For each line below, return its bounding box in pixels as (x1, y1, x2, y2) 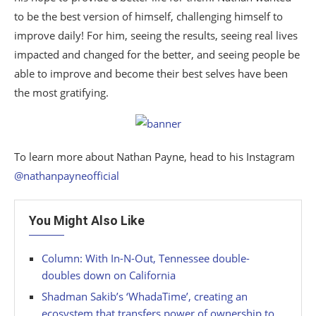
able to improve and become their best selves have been (14, 66, 288, 81)
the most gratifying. (14, 85, 109, 100)
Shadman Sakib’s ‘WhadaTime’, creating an (42, 289, 248, 304)
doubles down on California (42, 268, 176, 283)
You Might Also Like (29, 213, 145, 229)
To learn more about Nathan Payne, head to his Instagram (14, 150, 295, 164)
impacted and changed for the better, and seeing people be (14, 47, 300, 62)
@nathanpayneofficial (14, 169, 119, 183)
